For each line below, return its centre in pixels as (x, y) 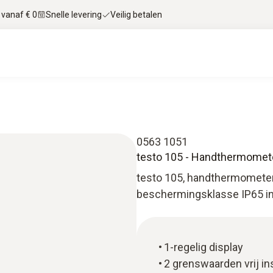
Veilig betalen (136, 14)
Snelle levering (74, 14)
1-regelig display (204, 247)
